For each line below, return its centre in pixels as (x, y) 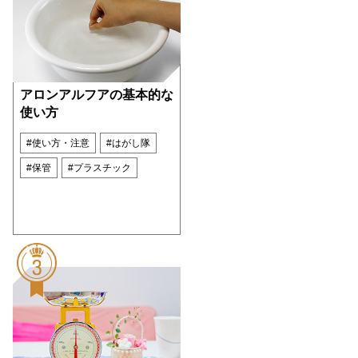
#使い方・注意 (58, 143)
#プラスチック (99, 168)
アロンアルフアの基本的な (97, 95)
